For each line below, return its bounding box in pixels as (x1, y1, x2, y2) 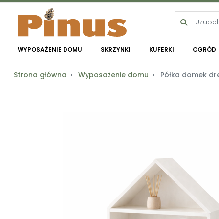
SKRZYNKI (101, 45, 131, 54)
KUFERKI (149, 45, 175, 54)
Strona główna (14, 70, 66, 80)
